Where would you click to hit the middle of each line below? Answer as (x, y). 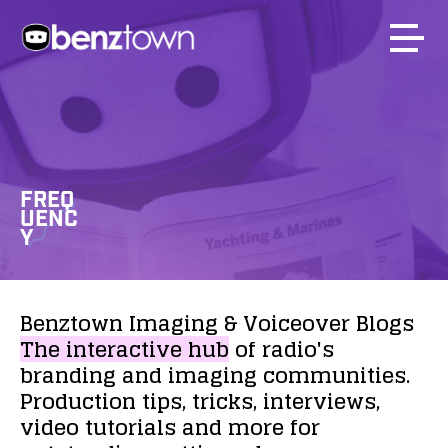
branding (68, 375)
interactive (124, 349)
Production (78, 401)
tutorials (130, 427)
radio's (298, 349)
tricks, (224, 401)
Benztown (71, 323)
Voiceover (296, 323)
